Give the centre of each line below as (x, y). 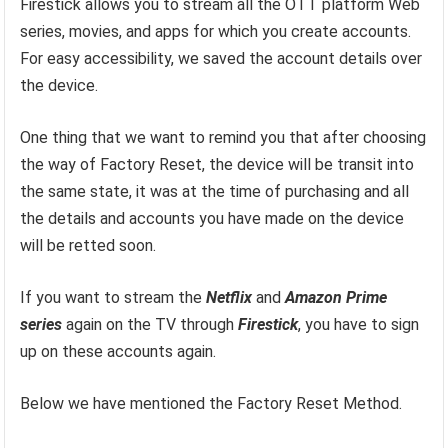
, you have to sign (359, 325)
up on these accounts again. (120, 352)
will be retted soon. (90, 246)
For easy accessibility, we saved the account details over (221, 59)
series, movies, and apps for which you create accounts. (216, 32)
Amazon (314, 298)
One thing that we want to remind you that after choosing (223, 138)
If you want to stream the (113, 298)
